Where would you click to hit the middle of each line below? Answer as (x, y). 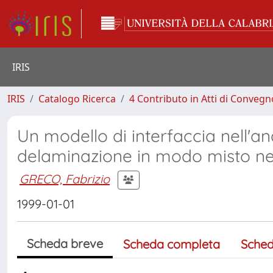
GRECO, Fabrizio (65, 179)
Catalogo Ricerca (77, 99)
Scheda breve (65, 243)
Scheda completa (172, 244)
